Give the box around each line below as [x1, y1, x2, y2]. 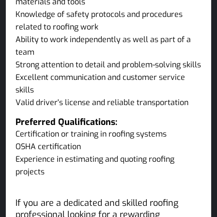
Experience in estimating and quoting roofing [15, 154, 174, 164]
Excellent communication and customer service [15, 72, 185, 82]
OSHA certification [15, 141, 81, 152]
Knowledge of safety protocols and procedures [15, 9, 183, 19]
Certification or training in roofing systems [15, 129, 167, 139]
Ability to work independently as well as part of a [15, 34, 191, 45]
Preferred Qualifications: [15, 116, 117, 128]
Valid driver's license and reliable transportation [15, 97, 188, 108]
